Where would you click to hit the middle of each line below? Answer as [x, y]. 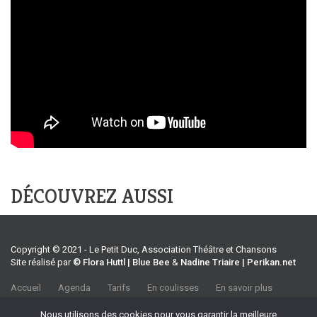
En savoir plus [244, 288]
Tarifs [119, 288]
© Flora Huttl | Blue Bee [121, 263]
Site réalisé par [42, 263]
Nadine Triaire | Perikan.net [238, 263]
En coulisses [173, 288]
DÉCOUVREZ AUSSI [92, 197]
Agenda [74, 288]
